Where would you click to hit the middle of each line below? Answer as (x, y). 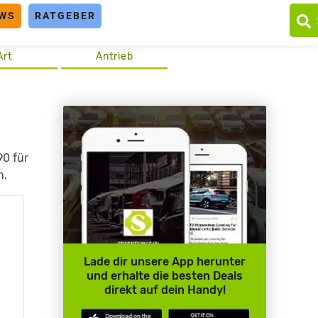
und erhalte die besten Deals (165, 276)
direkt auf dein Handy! (165, 290)
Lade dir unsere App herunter (165, 262)
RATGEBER (65, 16)
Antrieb (114, 56)
